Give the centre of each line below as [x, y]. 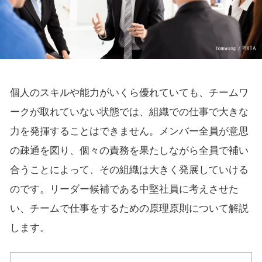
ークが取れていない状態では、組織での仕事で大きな [129, 112]
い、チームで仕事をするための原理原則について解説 [129, 209]
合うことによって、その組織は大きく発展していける [129, 170]
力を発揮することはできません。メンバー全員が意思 [129, 132]
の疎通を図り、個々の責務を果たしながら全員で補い [129, 151]
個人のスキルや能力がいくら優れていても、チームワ [129, 93]
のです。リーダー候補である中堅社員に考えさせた [124, 189]
